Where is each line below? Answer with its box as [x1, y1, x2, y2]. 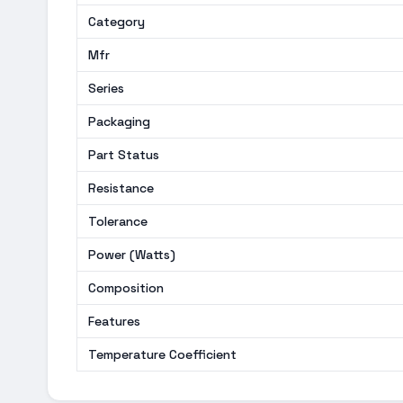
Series [88, 80, 124, 96]
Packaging [88, 113, 150, 130]
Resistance [88, 180, 154, 196]
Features [88, 313, 140, 329]
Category [88, 13, 145, 30]
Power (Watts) [88, 246, 175, 263]
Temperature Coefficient [88, 346, 237, 363]
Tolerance [88, 213, 148, 229]
